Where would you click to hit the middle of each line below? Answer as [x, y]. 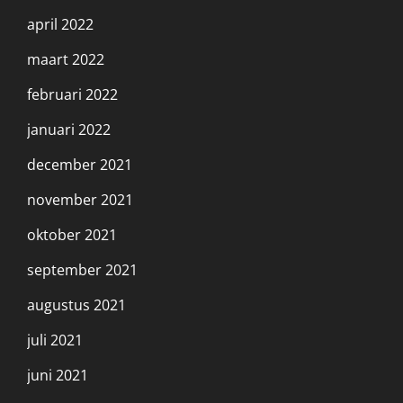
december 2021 [80, 164]
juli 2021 [55, 340]
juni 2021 [58, 375]
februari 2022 [72, 94]
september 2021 [82, 269]
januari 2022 [69, 129]
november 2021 [80, 199]
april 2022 [60, 24]
